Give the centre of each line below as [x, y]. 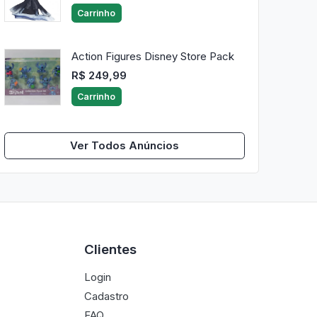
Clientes [111, 249]
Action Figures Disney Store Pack [152, 57]
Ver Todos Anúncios [125, 145]
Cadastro [107, 296]
